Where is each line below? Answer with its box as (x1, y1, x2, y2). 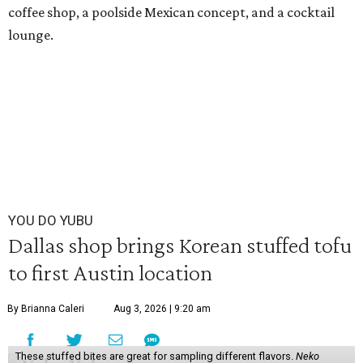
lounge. (8, 27, 53, 43)
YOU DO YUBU (8, 212, 93, 228)
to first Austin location (8, 259, 212, 285)
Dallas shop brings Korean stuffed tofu (8, 232, 352, 258)
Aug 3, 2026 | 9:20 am (113, 303, 211, 314)
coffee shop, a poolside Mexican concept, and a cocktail (8, 4, 335, 20)
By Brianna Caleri (7, 303, 84, 314)
